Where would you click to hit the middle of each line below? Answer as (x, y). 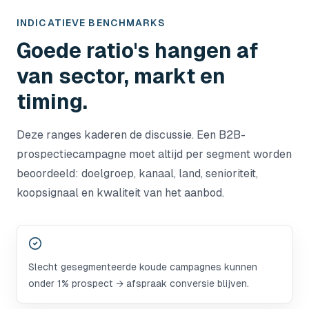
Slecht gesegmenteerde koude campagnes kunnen (143, 267)
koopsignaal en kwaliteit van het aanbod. (120, 193)
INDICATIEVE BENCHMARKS (91, 23)
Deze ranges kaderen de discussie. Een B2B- (131, 135)
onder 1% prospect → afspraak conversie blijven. (139, 283)
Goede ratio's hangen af (137, 51)
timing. (52, 102)
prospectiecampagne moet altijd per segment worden (154, 154)
